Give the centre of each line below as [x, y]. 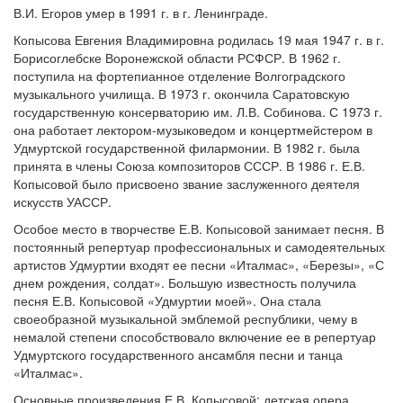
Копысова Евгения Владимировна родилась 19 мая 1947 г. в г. [199, 40]
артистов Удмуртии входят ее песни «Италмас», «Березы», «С [199, 264]
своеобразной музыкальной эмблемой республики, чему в [185, 318]
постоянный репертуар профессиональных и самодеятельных [199, 246]
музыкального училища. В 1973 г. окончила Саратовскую [182, 94]
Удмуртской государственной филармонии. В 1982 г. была [187, 148]
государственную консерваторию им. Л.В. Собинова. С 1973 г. [198, 112]
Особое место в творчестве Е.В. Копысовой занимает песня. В [199, 228]
